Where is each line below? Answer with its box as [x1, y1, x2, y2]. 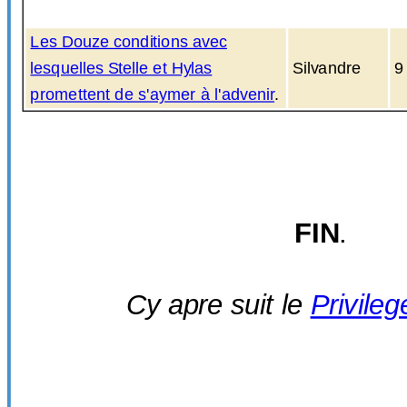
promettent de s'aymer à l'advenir [30, 84, 275, 104]
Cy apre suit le [126, 288, 311, 321]
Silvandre [293, 58, 362, 78]
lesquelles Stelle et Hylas [30, 58, 213, 78]
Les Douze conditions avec [30, 32, 227, 51]
